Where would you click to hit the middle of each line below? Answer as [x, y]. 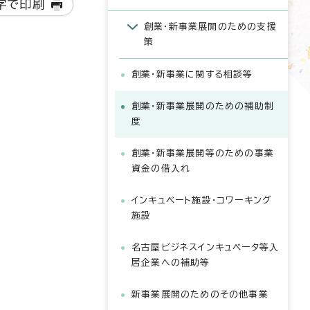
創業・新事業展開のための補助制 [203, 106]
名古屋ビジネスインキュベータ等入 [206, 247]
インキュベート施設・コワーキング [202, 200]
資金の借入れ [161, 168]
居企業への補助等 [171, 263]
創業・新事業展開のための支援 [210, 27]
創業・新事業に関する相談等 [192, 74]
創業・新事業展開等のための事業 [203, 153]
